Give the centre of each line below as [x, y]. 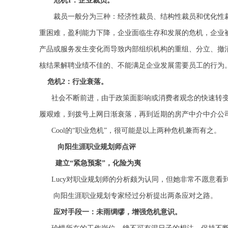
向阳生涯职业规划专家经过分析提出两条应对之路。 [136, 196]
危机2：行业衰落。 [74, 82]
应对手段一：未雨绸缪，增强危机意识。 [118, 212]
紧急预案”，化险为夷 [107, 163]
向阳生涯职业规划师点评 [97, 147]
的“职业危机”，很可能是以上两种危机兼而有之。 [143, 131]
